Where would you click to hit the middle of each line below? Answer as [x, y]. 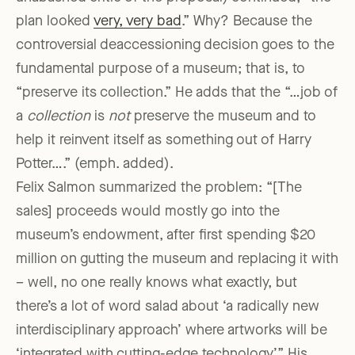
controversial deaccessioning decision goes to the [175, 46]
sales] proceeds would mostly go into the [148, 212]
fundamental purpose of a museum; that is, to [160, 69]
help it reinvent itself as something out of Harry [164, 141]
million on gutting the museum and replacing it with [177, 260]
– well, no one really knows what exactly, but [157, 283]
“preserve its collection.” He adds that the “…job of [177, 93]
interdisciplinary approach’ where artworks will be [172, 331]
